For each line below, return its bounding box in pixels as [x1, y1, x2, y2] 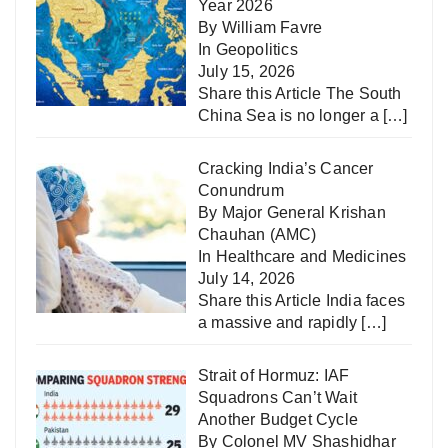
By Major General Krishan [198, 204, 386, 222]
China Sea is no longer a [198, 107, 383, 125]
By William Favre [198, 19, 323, 37]
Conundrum [198, 182, 284, 200]
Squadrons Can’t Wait [198, 389, 357, 407]
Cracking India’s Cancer [198, 160, 374, 178]
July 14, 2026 [198, 270, 296, 288]
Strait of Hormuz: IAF [198, 367, 350, 385]
